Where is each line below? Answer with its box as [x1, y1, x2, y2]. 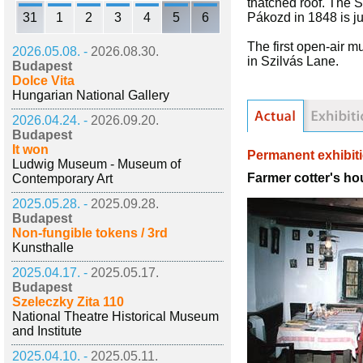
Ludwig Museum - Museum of [12, 157, 181, 171]
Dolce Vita [12, 74, 75, 88]
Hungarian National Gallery [12, 88, 169, 102]
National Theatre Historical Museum [12, 310, 219, 323]
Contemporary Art [12, 172, 113, 186]
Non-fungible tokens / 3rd [12, 226, 168, 240]
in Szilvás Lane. [247, 54, 339, 68]
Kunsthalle [12, 241, 74, 254]
